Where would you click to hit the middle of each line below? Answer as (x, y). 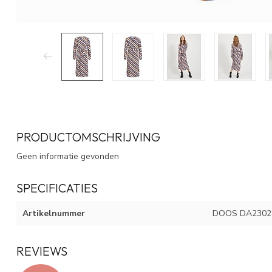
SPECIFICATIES (57, 188)
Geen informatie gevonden (68, 156)
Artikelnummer (54, 213)
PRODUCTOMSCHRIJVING (88, 137)
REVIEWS (42, 251)
